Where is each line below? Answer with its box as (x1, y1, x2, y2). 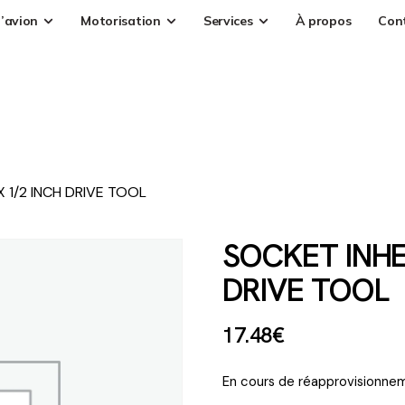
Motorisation (80, 12, 161, 29)
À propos (295, 12, 352, 29)
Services (202, 12, 253, 29)
